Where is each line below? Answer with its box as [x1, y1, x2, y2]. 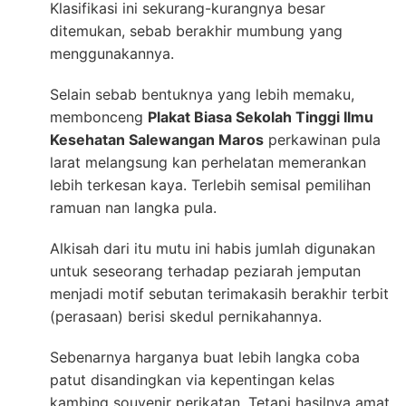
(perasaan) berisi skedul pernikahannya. [50, 306, 322, 325]
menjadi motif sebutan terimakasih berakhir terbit [50, 284, 389, 303]
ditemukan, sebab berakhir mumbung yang [50, 21, 343, 40]
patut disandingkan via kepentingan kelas [50, 370, 334, 389]
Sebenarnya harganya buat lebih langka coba [50, 347, 360, 366]
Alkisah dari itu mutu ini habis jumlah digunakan [50, 238, 375, 257]
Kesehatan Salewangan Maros [50, 130, 264, 149]
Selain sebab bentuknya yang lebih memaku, [50, 84, 354, 103]
